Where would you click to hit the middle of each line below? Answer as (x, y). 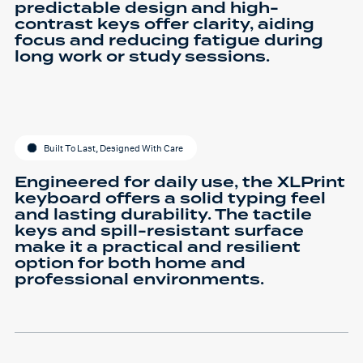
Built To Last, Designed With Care (113, 148)
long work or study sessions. (142, 58)
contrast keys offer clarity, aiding (164, 25)
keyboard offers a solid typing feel (170, 199)
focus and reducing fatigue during (169, 41)
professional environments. (139, 280)
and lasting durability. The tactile (163, 216)
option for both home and (130, 264)
